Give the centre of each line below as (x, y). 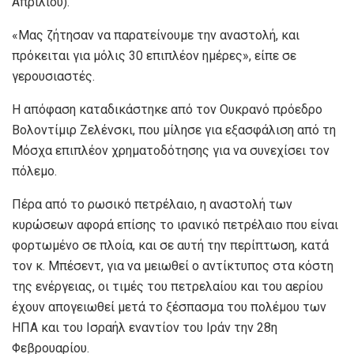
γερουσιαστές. (53, 77)
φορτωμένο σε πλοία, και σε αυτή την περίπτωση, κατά (170, 246)
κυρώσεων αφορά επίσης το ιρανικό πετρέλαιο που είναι (175, 225)
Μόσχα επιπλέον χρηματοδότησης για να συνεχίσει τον (171, 151)
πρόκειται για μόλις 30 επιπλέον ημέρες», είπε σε (154, 56)
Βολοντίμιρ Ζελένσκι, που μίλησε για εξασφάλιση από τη (174, 130)
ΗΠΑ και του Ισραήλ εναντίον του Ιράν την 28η (145, 328)
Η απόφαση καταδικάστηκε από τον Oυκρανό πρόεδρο (167, 110)
